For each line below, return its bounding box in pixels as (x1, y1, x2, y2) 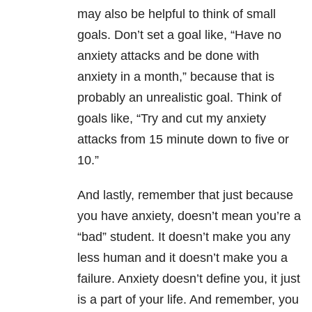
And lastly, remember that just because (77, 188, 293, 203)
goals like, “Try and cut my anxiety (77, 111, 266, 126)
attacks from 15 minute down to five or (77, 132, 289, 147)
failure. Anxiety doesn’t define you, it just (77, 272, 300, 286)
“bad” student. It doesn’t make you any (77, 230, 290, 244)
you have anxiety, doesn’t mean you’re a (77, 209, 301, 224)
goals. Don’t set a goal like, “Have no (77, 28, 281, 42)
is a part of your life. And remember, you (77, 292, 299, 307)
